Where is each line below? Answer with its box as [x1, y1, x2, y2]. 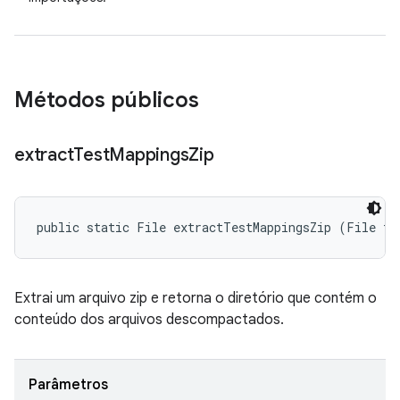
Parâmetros [29, 376, 108, 394]
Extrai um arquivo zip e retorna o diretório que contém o [14, 289, 377, 307]
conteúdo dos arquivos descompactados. [14, 311, 284, 329]
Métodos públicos [14, 87, 199, 113]
